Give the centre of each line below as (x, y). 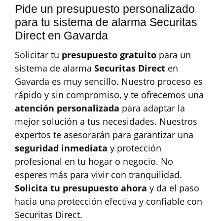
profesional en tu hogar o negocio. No (94, 161)
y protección (134, 148)
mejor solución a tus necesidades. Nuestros (106, 121)
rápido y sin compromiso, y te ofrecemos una (109, 95)
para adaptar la (152, 108)
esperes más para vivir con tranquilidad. (98, 175)
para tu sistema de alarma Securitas (106, 22)
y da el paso (173, 188)
